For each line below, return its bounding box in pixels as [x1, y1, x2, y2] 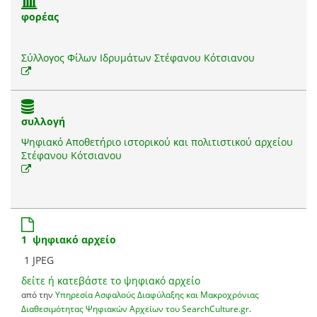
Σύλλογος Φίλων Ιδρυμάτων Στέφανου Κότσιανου [21, 51, 255, 65]
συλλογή [21, 115, 65, 129]
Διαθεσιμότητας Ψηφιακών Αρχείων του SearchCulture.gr [21, 303, 249, 315]
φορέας [21, 10, 59, 24]
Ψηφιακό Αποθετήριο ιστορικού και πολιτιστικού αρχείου [21, 135, 293, 149]
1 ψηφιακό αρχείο [21, 233, 116, 247]
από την [21, 289, 55, 301]
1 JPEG [21, 253, 54, 267]
